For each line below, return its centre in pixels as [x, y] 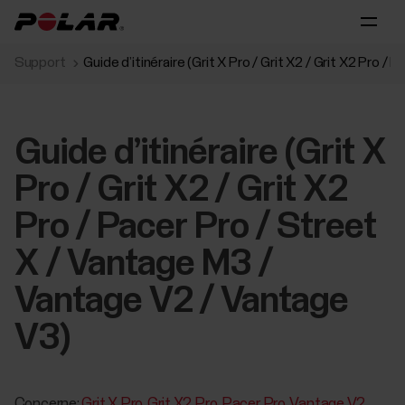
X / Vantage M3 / [143, 264]
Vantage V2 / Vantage [181, 301]
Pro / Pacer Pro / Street [195, 227]
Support [40, 62]
